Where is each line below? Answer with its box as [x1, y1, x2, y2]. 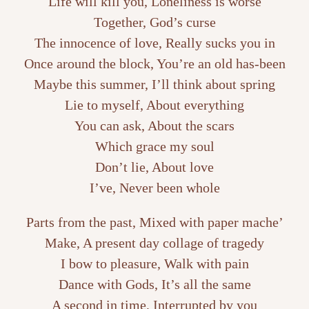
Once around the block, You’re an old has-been [23, 55, 286, 71]
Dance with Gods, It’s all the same [58, 276, 251, 292]
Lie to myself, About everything [65, 97, 244, 112]
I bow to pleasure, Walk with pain [60, 255, 249, 271]
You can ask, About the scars [74, 117, 235, 133]
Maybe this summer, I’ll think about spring [34, 76, 275, 92]
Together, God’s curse [93, 14, 216, 30]
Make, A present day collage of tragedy [45, 235, 264, 250]
